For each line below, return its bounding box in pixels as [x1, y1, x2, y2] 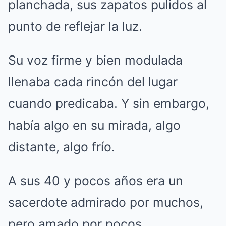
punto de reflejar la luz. [8, 18, 142, 34]
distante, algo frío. [8, 139, 115, 154]
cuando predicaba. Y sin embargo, [8, 95, 209, 111]
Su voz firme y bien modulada [8, 52, 183, 68]
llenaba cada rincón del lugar [8, 74, 178, 89]
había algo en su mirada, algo [8, 117, 181, 133]
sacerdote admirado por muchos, [8, 194, 203, 210]
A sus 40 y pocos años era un [8, 173, 183, 188]
